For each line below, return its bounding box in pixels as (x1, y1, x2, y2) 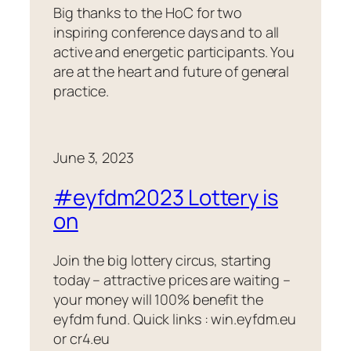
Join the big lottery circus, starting (53, 250, 272, 270)
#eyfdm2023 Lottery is (53, 183, 278, 212)
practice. (53, 81, 110, 101)
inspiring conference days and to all (53, 23, 280, 42)
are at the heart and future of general (53, 62, 290, 81)
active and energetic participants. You (53, 42, 295, 62)
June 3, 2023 (53, 148, 134, 168)
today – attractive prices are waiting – (53, 270, 291, 289)
